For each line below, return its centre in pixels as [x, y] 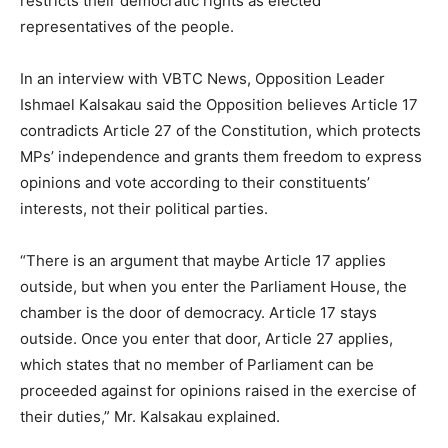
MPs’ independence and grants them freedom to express [221, 157]
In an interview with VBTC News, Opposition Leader [202, 79]
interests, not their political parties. [144, 209]
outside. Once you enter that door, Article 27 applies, [206, 339]
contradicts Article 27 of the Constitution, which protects [220, 131]
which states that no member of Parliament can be [197, 365]
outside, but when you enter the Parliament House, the [213, 287]
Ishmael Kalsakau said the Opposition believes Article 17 [219, 105]
